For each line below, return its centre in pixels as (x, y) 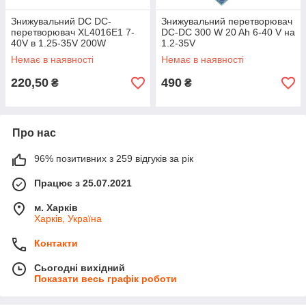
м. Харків (56, 208)
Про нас (34, 133)
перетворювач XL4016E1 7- (73, 32)
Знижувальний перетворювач (227, 21)
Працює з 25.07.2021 (83, 183)
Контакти (56, 243)
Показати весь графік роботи (106, 279)
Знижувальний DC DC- (61, 21)
